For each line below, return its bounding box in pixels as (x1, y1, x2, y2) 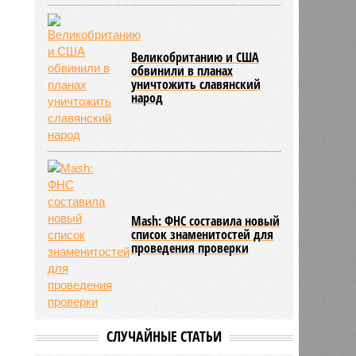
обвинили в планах (131, 61, 234, 79)
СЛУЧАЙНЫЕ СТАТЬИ (106, 326, 222, 346)
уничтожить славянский (131, 75, 261, 93)
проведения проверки (131, 238, 250, 257)
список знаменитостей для (131, 225, 274, 243)
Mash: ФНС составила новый (131, 211, 281, 230)
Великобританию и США (131, 48, 260, 66)
